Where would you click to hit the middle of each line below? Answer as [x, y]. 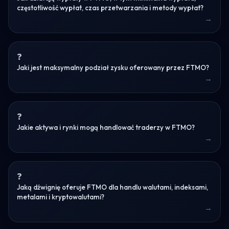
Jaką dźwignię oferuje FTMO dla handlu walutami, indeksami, [112, 187]
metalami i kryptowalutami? [61, 197]
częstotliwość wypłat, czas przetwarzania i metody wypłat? [110, 7]
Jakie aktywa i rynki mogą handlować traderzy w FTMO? [106, 127]
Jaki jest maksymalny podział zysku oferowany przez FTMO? [113, 67]
